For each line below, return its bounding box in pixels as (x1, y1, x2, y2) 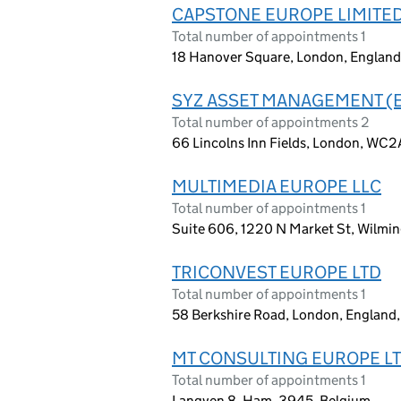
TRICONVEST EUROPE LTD (172, 260, 381, 283)
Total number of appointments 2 (172, 113, 370, 131)
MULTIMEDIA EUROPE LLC (172, 175, 381, 197)
